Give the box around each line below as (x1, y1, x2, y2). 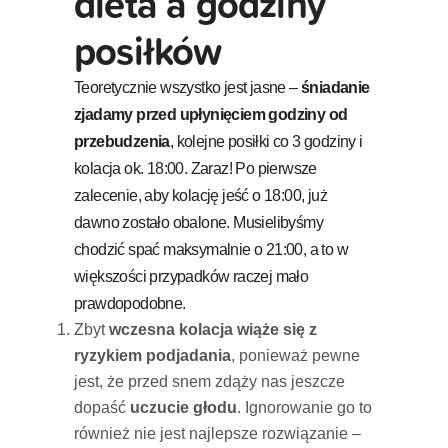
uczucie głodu (130, 398, 237, 416)
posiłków (74, 21, 222, 79)
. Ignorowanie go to (237, 398, 372, 416)
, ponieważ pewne (231, 346, 360, 364)
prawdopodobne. (74, 294, 186, 312)
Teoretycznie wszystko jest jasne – (74, 78, 301, 96)
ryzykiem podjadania (74, 346, 231, 364)
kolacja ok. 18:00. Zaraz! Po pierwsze (74, 159, 317, 177)
